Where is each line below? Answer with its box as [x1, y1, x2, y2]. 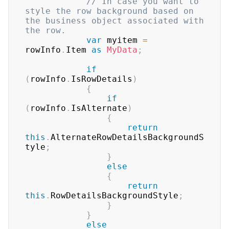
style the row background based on [25, 6, 194, 16]
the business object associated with [25, 16, 204, 26]
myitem [102, 35, 143, 45]
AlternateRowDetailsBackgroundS [51, 132, 204, 143]
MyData [107, 45, 138, 55]
